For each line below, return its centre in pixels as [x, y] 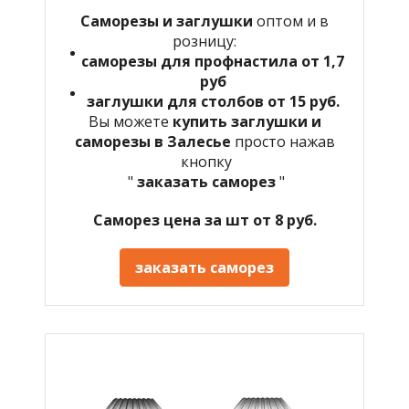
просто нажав [284, 141]
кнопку [204, 161]
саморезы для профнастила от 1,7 [213, 61]
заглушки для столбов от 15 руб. [213, 101]
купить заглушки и [246, 121]
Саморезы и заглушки [167, 21]
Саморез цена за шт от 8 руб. [204, 220]
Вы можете [130, 121]
